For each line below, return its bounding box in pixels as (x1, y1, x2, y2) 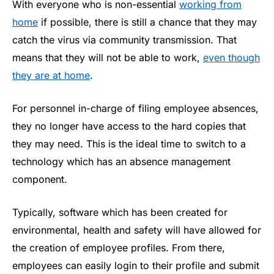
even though (203, 51, 260, 64)
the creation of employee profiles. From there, (12, 241, 225, 254)
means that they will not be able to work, (12, 51, 203, 64)
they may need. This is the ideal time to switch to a (12, 137, 246, 150)
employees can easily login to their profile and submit (12, 259, 259, 272)
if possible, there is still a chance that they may (38, 16, 257, 29)
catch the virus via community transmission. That (12, 34, 237, 46)
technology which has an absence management (12, 155, 231, 168)
